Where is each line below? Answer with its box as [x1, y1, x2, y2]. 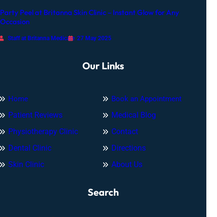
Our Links [82, 60, 124, 72]
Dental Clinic [8, 143, 51, 153]
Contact [111, 126, 138, 136]
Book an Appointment [111, 94, 182, 103]
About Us [111, 159, 142, 169]
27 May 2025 [77, 34, 111, 42]
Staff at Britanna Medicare [7, 34, 75, 42]
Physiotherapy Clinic [8, 126, 78, 136]
